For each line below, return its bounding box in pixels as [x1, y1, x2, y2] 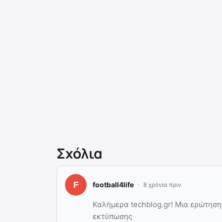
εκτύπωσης [93, 211, 132, 221]
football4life [93, 180, 134, 189]
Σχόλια [56, 143, 103, 163]
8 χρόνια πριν [143, 180, 181, 188]
